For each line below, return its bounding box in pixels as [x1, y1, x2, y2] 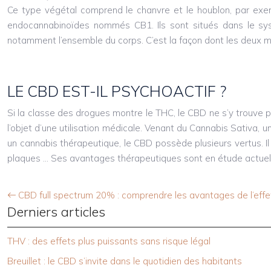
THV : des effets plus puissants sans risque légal [7, 235, 211, 247]
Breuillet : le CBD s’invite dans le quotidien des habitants [7, 255, 242, 267]
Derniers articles [7, 203, 105, 221]
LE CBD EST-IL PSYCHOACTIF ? [7, 82, 226, 101]
